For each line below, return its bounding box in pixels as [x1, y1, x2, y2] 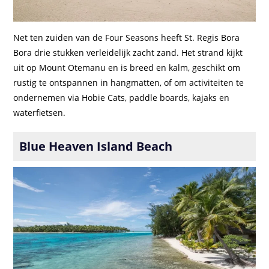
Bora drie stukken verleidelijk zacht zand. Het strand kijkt [13, 46, 243, 58]
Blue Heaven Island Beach [19, 138, 173, 154]
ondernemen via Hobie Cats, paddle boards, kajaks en [13, 91, 230, 103]
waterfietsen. [13, 106, 66, 118]
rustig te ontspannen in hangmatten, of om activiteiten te [13, 76, 244, 88]
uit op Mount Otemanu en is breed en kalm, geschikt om [13, 61, 241, 73]
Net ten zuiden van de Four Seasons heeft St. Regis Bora [13, 31, 240, 43]
